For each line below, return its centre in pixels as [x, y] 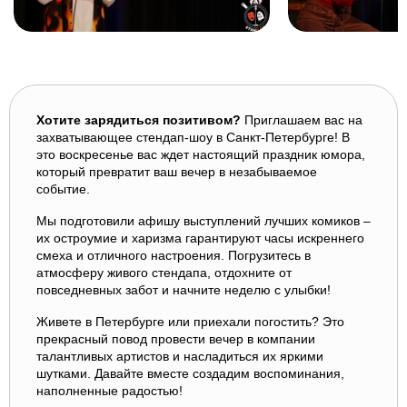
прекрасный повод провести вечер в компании [176, 339]
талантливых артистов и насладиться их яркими [180, 356]
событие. [63, 189]
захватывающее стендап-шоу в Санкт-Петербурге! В [193, 137]
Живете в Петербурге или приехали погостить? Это [190, 322]
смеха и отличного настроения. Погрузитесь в [174, 255]
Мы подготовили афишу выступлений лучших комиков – [203, 221]
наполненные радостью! [109, 391]
